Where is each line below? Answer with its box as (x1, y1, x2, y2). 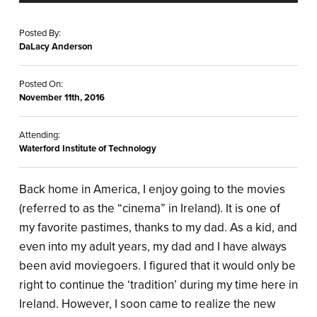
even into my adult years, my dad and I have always (19, 239, 287, 255)
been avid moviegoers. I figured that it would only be (19, 258, 296, 274)
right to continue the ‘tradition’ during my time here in (19, 277, 298, 293)
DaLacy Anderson (19, 41, 93, 53)
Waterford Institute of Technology (19, 143, 156, 155)
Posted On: (19, 79, 63, 91)
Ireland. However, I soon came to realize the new (19, 296, 275, 312)
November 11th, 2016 (19, 92, 105, 104)
